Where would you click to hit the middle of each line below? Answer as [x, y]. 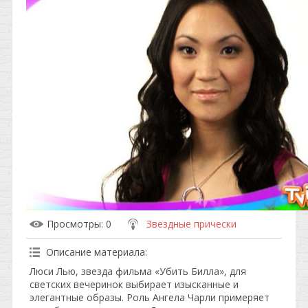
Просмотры [74, 224]
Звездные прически [191, 224]
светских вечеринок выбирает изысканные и [134, 284]
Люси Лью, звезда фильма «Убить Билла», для [138, 271]
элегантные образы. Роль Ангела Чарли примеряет [150, 297]
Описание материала [96, 252]
